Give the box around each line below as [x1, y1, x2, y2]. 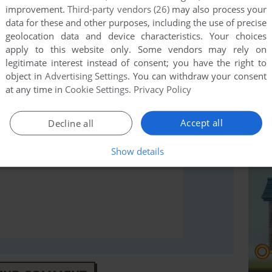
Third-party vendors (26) [67, 3, 169, 16]
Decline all [48, 117, 94, 130]
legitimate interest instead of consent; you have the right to [5, 56, 267, 69]
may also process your [169, 3, 267, 16]
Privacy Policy [134, 83, 191, 96]
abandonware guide [69, 46, 155, 56]
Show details [110, 145, 164, 158]
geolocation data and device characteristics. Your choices [5, 30, 267, 42]
